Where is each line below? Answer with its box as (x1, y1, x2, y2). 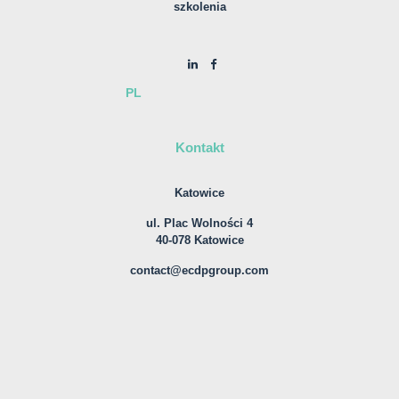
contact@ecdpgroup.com (130, 263, 269, 277)
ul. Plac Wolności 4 (146, 216, 253, 230)
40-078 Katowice (155, 232, 244, 247)
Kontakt (175, 139, 224, 155)
